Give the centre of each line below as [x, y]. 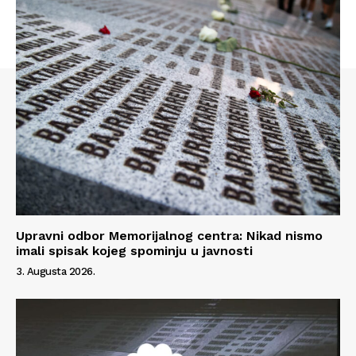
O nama [46, 135]
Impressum [55, 184]
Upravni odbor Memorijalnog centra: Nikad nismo [169, 235]
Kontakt [46, 159]
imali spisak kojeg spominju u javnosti [134, 250]
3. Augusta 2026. [55, 271]
